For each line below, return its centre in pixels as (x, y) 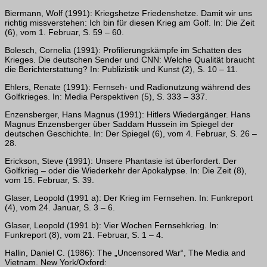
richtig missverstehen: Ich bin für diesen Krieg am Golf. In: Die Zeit (130, 22)
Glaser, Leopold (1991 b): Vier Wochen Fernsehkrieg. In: (112, 226)
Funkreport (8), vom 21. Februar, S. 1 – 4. (84, 235)
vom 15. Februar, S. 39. (49, 180)
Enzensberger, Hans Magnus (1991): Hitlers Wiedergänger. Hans (128, 115)
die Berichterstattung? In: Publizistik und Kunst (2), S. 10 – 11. (121, 69)
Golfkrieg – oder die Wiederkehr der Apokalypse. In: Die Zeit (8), (126, 171)
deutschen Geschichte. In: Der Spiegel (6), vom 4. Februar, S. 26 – (131, 134)
